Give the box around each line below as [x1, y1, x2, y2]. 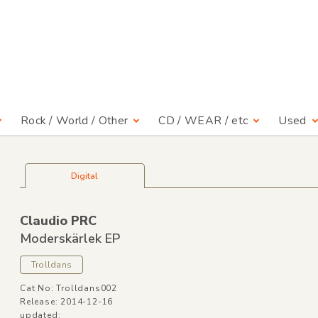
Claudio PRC [19, 212, 97, 229]
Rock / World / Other [20, 113, 128, 129]
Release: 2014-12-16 [19, 296, 114, 307]
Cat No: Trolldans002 [19, 283, 117, 294]
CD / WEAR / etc [158, 113, 248, 129]
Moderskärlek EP [19, 230, 120, 247]
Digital [71, 170, 99, 182]
